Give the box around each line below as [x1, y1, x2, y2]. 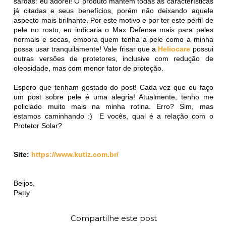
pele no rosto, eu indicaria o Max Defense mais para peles [14, 25, 213, 34]
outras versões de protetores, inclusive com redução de [14, 54, 213, 63]
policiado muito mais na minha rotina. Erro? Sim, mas [14, 102, 213, 110]
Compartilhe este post [70, 213, 157, 223]
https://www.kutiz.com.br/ [31, 150, 119, 158]
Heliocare [158, 44, 191, 53]
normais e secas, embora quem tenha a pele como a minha [14, 35, 213, 43]
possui [190, 44, 213, 53]
